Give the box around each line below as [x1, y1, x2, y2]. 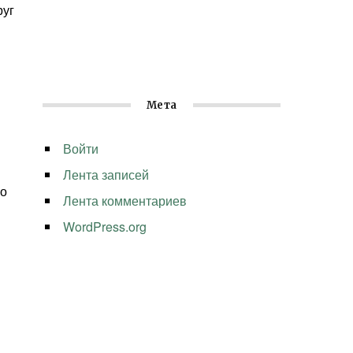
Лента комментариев [63, 191, 188, 210]
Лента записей [63, 165, 150, 184]
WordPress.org [63, 217, 147, 236]
